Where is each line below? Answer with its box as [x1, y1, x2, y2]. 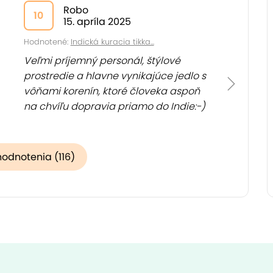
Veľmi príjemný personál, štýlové [23, 54, 180, 68]
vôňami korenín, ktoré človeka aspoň [23, 84, 200, 98]
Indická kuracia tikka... [70, 37, 154, 47]
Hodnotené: [23, 37, 71, 47]
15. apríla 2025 [63, 14, 131, 29]
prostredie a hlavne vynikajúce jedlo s [23, 69, 206, 83]
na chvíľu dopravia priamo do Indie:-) [23, 99, 205, 113]
